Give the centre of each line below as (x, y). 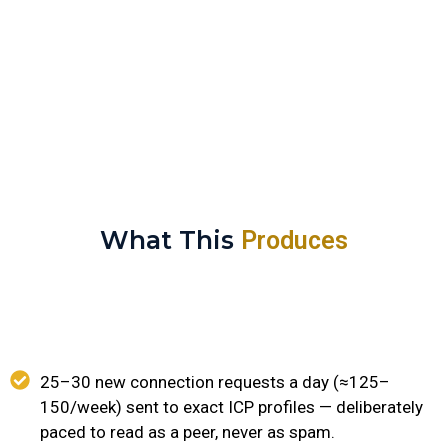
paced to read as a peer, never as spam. (187, 432)
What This (170, 240)
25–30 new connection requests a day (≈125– (215, 382)
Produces (294, 240)
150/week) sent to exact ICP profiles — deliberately (231, 407)
